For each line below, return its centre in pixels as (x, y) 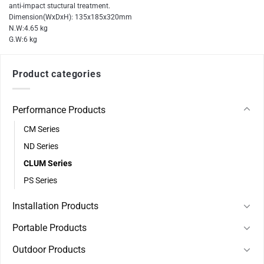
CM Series (42, 129)
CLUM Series (48, 163)
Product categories (57, 74)
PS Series (40, 180)
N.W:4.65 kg (28, 28)
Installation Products (55, 206)
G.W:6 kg (23, 39)
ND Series (41, 146)
